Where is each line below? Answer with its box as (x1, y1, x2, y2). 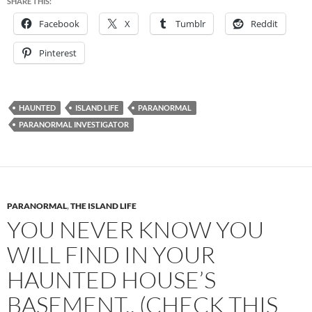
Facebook (39, 17, 79, 30)
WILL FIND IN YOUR (7, 240, 215, 269)
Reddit (251, 17, 278, 30)
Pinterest (39, 47, 77, 59)
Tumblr (175, 17, 205, 30)
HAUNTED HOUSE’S (7, 265, 216, 294)
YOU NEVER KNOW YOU (7, 215, 264, 244)
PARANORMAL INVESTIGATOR (19, 120, 129, 129)
